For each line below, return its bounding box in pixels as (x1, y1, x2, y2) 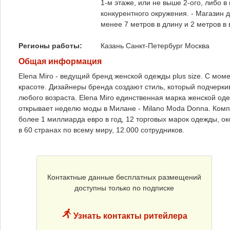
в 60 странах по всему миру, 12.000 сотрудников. (18, 126, 184, 135)
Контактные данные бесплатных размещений (47, 173, 201, 182)
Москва (185, 42, 209, 50)
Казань (101, 42, 124, 50)
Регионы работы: (18, 42, 84, 50)
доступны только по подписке (74, 184, 174, 193)
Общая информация (18, 56, 102, 66)
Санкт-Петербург (126, 42, 183, 50)
